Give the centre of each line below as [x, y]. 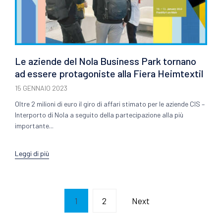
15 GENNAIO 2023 [41, 88]
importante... [34, 126]
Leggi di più [32, 153]
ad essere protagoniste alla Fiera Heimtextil [109, 74]
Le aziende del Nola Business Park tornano [106, 61]
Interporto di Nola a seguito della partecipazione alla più [99, 115]
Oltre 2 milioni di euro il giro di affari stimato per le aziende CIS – [110, 104]
